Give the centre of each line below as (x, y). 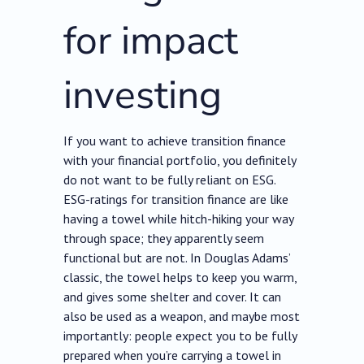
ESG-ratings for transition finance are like (176, 199)
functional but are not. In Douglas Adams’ (177, 258)
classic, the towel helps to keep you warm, (180, 277)
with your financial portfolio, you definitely (180, 160)
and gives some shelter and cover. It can (173, 297)
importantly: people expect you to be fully (180, 336)
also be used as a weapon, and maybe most (182, 316)
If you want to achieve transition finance (175, 141)
